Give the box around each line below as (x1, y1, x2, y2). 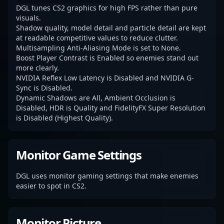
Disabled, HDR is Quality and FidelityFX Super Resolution (16, 103, 205, 112)
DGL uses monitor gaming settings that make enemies (16, 171, 198, 180)
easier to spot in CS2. (16, 181, 86, 190)
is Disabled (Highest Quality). (16, 113, 113, 122)
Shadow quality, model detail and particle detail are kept (16, 23, 206, 32)
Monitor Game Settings (16, 146, 141, 163)
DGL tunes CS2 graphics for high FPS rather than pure (16, 3, 197, 12)
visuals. (16, 13, 41, 22)
